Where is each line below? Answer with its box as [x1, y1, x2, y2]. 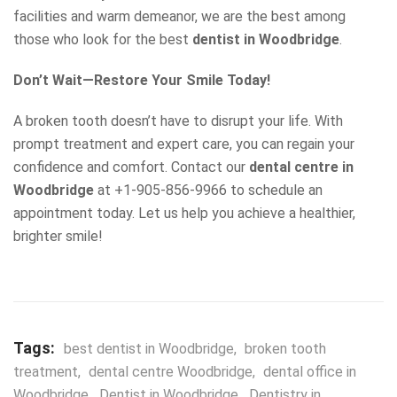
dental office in [263, 363, 356, 381]
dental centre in [249, 159, 354, 176]
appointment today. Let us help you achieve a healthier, [13, 205, 355, 222]
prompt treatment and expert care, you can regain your [13, 136, 354, 153]
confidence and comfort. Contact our [13, 159, 249, 176]
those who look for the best [13, 31, 192, 49]
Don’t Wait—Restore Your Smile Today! [13, 72, 270, 90]
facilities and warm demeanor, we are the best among [13, 8, 346, 26]
